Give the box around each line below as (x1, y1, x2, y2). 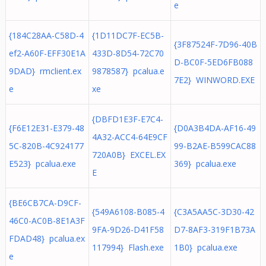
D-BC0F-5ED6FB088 (173, 56, 253, 68)
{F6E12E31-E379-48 (8, 122, 84, 134)
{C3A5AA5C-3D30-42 (173, 206, 254, 217)
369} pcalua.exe (173, 158, 236, 169)
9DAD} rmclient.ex (8, 65, 81, 77)
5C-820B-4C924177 (8, 140, 84, 151)
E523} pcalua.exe (8, 158, 76, 169)
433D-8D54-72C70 (91, 47, 164, 59)
